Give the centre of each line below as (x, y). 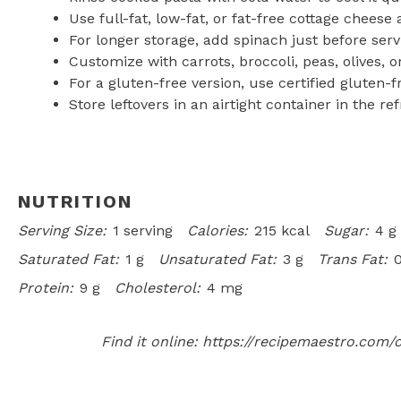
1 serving (143, 230)
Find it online (147, 341)
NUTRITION (75, 201)
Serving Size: (62, 230)
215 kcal (282, 230)
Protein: (46, 288)
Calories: (218, 230)
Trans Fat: (353, 259)
